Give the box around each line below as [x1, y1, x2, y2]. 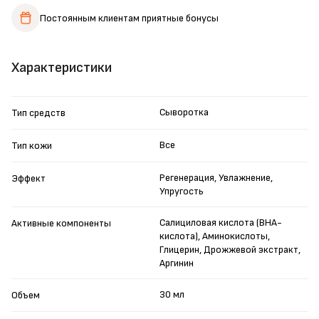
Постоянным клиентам [40, 11, 140, 24]
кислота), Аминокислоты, [159, 230, 270, 243]
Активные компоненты [11, 217, 111, 230]
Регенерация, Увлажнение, [159, 172, 273, 184]
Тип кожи [11, 140, 52, 152]
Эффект [11, 172, 46, 185]
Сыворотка [159, 106, 209, 119]
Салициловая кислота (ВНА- [159, 216, 282, 229]
